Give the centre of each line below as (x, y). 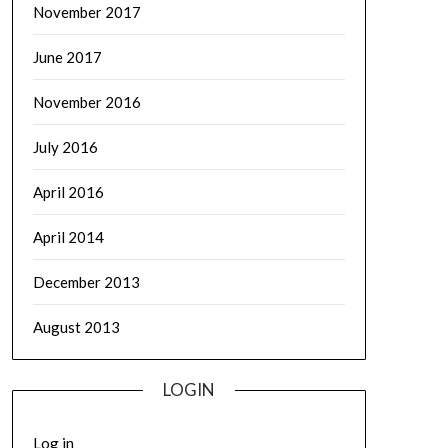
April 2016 (68, 192)
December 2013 (86, 282)
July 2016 (65, 147)
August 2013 (76, 327)
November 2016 (86, 102)
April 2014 (68, 237)
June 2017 (67, 57)
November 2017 (86, 12)
